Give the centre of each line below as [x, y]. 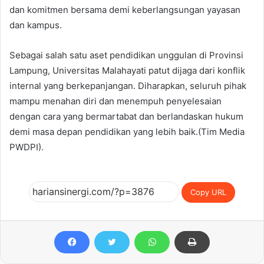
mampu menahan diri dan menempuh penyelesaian [115, 101]
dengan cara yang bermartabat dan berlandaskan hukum [126, 116]
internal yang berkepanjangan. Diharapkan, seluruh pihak [128, 85]
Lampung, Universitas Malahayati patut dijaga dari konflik [127, 70]
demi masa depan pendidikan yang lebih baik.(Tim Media [127, 131]
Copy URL [208, 192]
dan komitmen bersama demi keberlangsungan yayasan [125, 9]
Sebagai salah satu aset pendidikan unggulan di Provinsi [126, 55]
